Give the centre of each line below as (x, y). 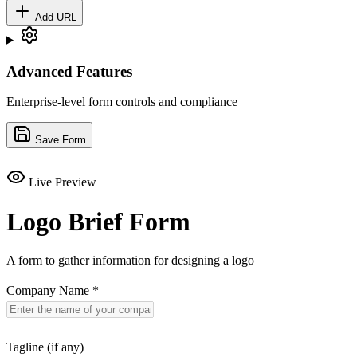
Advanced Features (69, 71)
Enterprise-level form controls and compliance (122, 102)
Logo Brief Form (98, 221)
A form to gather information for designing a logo (130, 261)
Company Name (49, 291)
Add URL (54, 17)
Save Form (59, 140)
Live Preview (63, 182)
